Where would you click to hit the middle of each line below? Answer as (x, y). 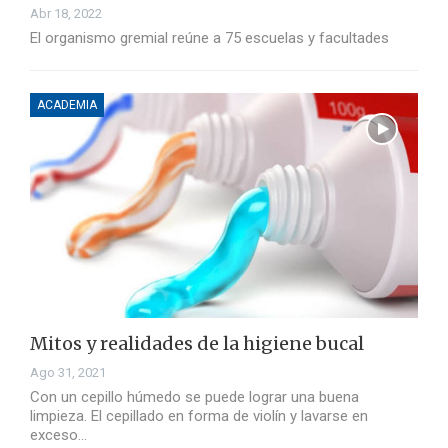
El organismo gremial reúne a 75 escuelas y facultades (209, 38)
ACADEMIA (67, 105)
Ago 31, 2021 (68, 373)
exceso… (58, 435)
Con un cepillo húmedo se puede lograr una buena (194, 397)
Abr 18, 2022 (66, 14)
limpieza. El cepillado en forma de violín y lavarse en (199, 416)
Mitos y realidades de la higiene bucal (197, 344)
